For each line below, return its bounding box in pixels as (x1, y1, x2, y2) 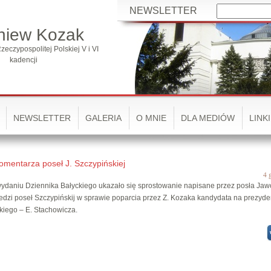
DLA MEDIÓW (181, 113, 235, 123)
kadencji (9, 56, 38, 64)
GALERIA (85, 113, 122, 123)
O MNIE (136, 113, 166, 123)
